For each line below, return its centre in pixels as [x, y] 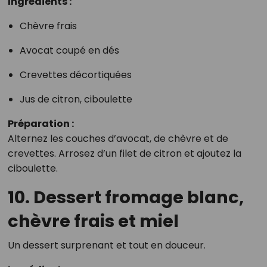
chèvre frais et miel [93, 221]
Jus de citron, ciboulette [76, 99]
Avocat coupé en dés [69, 50]
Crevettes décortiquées [75, 75]
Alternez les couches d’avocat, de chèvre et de [118, 139]
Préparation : [41, 124]
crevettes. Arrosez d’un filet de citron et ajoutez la [124, 153]
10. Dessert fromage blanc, [125, 197]
